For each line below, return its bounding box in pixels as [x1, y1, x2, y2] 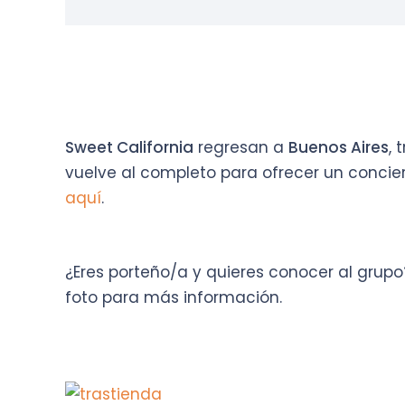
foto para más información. [65, 286, 282, 308]
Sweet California [65, 137, 193, 159]
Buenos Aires [288, 137, 389, 159]
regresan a [193, 137, 288, 159]
